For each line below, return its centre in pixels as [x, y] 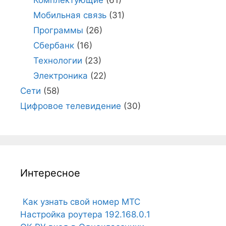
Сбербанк [53, 45]
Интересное [50, 173]
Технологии [58, 60]
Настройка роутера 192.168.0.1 [85, 214]
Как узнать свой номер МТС [80, 202]
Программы [58, 30]
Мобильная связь [70, 15]
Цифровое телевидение [71, 106]
